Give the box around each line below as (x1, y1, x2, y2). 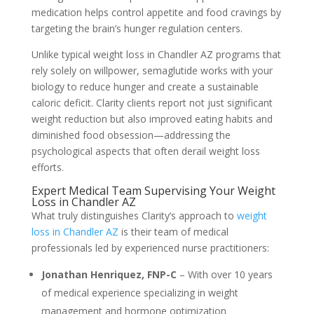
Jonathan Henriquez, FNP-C (41, 268, 177, 282)
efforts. (31, 161, 64, 175)
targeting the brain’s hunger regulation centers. (31, 22, 243, 36)
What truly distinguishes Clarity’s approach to (31, 209, 237, 223)
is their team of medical (118, 225, 228, 239)
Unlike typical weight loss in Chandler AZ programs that (31, 48, 281, 62)
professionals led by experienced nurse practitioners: (31, 241, 269, 255)
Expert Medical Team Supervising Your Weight (31, 183, 275, 199)
